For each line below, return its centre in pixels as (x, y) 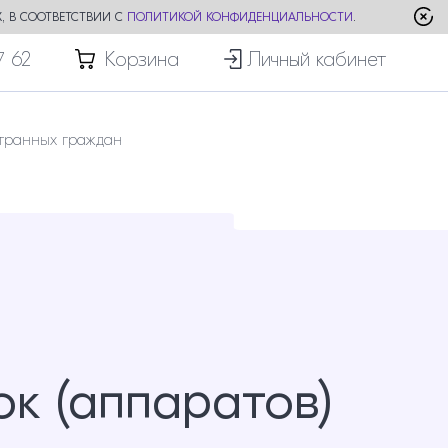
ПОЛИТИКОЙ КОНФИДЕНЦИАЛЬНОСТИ (240, 17)
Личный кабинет (316, 59)
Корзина (142, 59)
